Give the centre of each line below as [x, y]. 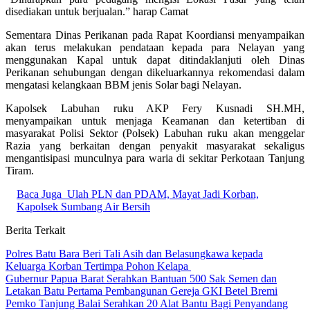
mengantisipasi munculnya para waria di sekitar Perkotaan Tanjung [155, 158]
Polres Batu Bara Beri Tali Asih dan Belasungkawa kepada [134, 253]
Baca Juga [39, 194]
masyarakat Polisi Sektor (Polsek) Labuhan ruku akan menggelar [155, 133]
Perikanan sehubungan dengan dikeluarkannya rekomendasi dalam [155, 72]
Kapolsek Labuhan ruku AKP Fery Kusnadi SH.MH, [155, 108]
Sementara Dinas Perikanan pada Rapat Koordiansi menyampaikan [155, 35]
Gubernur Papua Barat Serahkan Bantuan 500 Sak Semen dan [141, 278]
